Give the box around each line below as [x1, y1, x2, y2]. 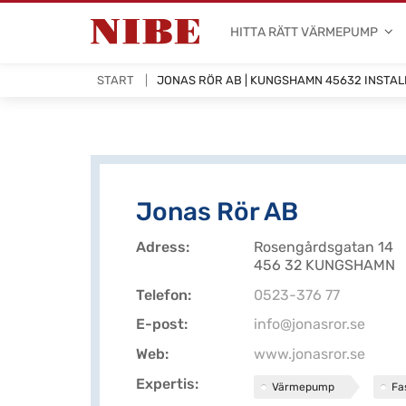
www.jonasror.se [254, 345, 365, 363]
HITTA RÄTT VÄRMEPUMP [230, 24, 379, 40]
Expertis [136, 374, 195, 392]
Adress [136, 237, 186, 256]
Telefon [136, 285, 188, 304]
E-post [136, 315, 184, 333]
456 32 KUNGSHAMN [254, 256, 395, 274]
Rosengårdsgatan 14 [254, 237, 393, 256]
